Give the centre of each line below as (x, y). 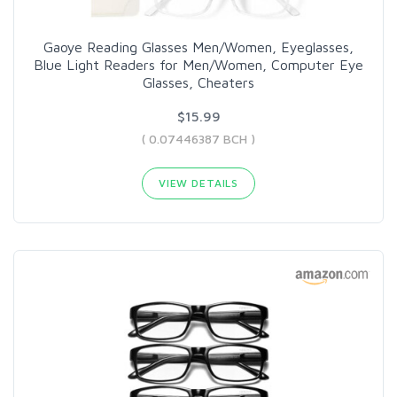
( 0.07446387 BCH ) (198, 139)
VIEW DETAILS (198, 183)
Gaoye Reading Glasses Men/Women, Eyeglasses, (198, 47)
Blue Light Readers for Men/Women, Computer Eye (198, 65)
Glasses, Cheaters (198, 82)
